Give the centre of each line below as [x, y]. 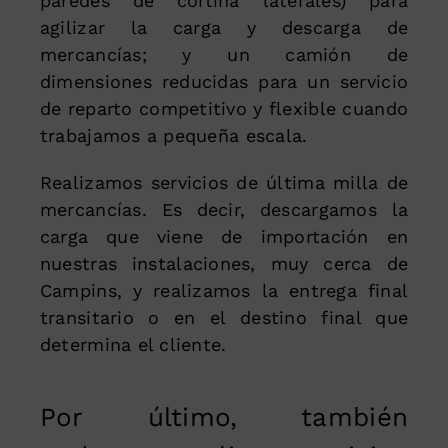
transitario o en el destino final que [224, 318]
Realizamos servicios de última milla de [224, 183]
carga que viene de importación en [224, 237]
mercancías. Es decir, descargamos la [224, 210]
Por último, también [224, 417]
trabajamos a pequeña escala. [173, 136]
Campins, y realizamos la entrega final [224, 291]
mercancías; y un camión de [224, 55]
